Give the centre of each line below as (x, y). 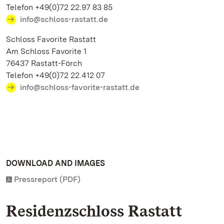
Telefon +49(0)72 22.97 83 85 (59, 7)
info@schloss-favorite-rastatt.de (80, 87)
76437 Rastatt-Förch (44, 63)
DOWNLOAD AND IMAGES (55, 163)
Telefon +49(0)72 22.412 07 (55, 75)
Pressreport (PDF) (47, 179)
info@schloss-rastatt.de (64, 19)
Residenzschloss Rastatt (94, 211)
